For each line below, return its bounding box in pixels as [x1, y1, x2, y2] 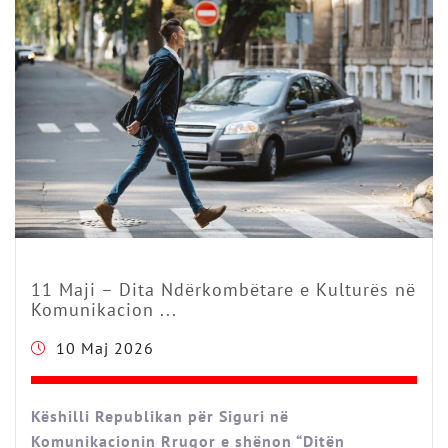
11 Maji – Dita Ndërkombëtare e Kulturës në [31, 278, 416, 302]
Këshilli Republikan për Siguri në [31, 406, 289, 427]
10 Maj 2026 [56, 338, 154, 359]
